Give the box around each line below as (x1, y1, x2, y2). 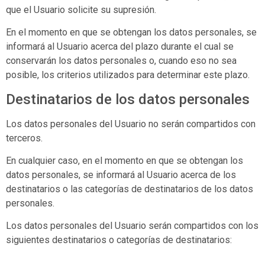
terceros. (6, 132, 43, 144)
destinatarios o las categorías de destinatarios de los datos (6, 183, 253, 195)
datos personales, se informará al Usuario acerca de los (6, 169, 236, 180)
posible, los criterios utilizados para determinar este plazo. (6, 69, 250, 81)
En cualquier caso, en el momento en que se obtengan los (6, 154, 243, 166)
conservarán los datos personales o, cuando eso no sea (6, 55, 237, 67)
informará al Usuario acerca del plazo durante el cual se (6, 41, 234, 53)
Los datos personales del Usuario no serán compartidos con (6, 118, 256, 130)
